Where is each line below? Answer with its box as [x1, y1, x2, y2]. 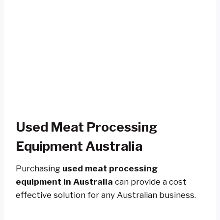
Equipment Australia [16, 138, 142, 154]
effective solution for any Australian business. [16, 190, 196, 200]
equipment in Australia [16, 176, 113, 187]
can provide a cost [113, 176, 187, 187]
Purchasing [16, 163, 62, 173]
